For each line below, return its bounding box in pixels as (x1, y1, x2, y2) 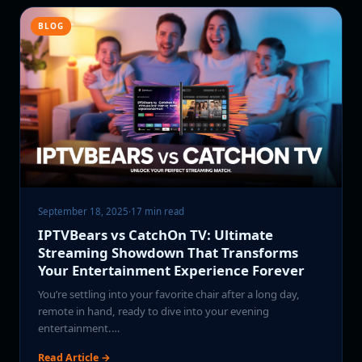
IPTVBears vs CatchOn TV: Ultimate (38, 225, 274, 245)
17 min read (131, 204, 185, 217)
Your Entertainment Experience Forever (38, 261, 305, 280)
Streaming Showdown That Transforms (38, 243, 299, 263)
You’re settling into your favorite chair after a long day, (38, 287, 301, 302)
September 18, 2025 (38, 204, 129, 217)
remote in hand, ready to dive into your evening (38, 304, 270, 319)
